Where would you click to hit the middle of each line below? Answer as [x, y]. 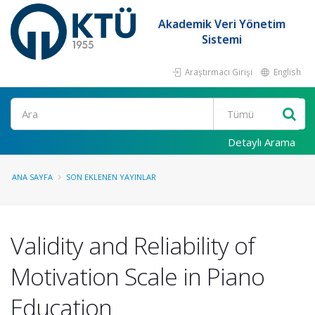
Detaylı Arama [262, 142]
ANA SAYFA [32, 177]
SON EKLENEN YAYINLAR [111, 177]
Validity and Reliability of [133, 245]
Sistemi [222, 39]
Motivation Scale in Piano [137, 276]
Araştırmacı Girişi [218, 72]
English [286, 72]
